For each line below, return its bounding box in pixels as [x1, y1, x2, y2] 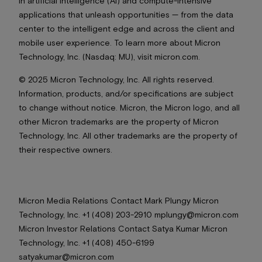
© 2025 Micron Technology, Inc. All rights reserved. [19, 74, 214, 84]
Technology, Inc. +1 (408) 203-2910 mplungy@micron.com [19, 209, 239, 219]
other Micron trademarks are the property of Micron [19, 116, 219, 126]
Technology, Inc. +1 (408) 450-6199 [19, 237, 154, 247]
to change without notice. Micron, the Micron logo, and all [19, 102, 240, 112]
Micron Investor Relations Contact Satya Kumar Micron [19, 223, 227, 233]
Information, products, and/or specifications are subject [19, 88, 233, 98]
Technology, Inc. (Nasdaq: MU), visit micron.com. [19, 51, 200, 61]
